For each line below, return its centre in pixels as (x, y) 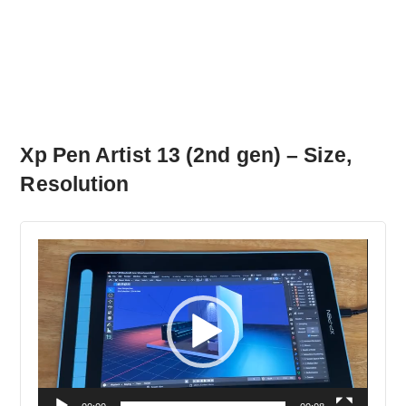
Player (62, 282)
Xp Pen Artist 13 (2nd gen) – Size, (186, 155)
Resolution (75, 184)
